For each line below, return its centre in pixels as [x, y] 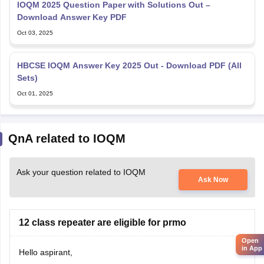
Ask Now [213, 180]
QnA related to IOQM [67, 138]
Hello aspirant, [45, 252]
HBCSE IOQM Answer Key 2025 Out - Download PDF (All [129, 65]
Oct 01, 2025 [35, 93]
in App [252, 248]
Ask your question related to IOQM [81, 172]
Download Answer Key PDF [72, 17]
